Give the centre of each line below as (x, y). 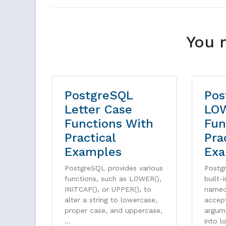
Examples (93, 152)
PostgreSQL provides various (114, 168)
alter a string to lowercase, (111, 200)
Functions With (109, 124)
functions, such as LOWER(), (113, 179)
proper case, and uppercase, (114, 211)
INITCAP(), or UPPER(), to (108, 189)
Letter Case (98, 110)
